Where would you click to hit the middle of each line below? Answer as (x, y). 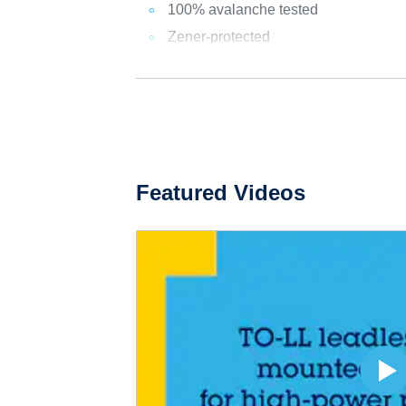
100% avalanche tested (243, 10)
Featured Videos (221, 193)
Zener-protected (219, 37)
